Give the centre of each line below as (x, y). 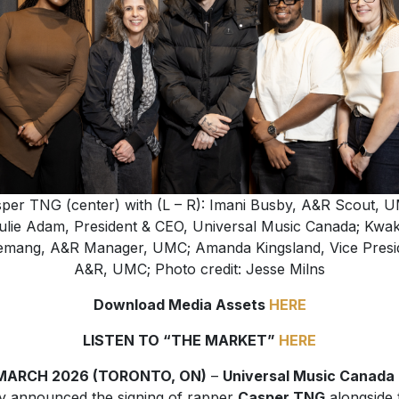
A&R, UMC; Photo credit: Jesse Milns (199, 269)
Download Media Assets (181, 304)
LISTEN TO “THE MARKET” (181, 340)
